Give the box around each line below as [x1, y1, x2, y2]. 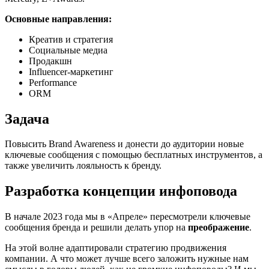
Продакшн [29, 55, 72, 66]
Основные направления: [5, 13, 112, 24]
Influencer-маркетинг [29, 66, 113, 77]
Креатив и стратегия [29, 34, 113, 44]
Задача [5, 110, 49, 127]
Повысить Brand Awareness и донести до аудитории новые [5, 139, 244, 150]
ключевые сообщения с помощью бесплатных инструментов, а [5, 150, 262, 160]
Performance [29, 77, 77, 88]
